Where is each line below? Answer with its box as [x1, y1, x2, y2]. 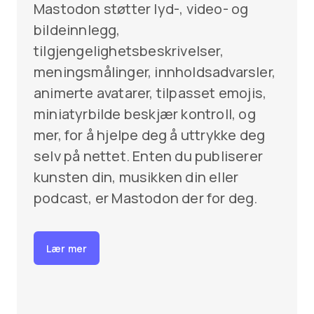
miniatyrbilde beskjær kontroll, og [34, 104, 256, 124]
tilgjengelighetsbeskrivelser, [34, 41, 224, 61]
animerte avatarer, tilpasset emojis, [34, 83, 267, 103]
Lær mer [46, 241, 87, 255]
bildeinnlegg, [34, 20, 121, 40]
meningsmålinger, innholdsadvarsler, [34, 62, 276, 82]
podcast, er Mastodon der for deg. [34, 189, 258, 208]
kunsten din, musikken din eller [34, 168, 239, 187]
